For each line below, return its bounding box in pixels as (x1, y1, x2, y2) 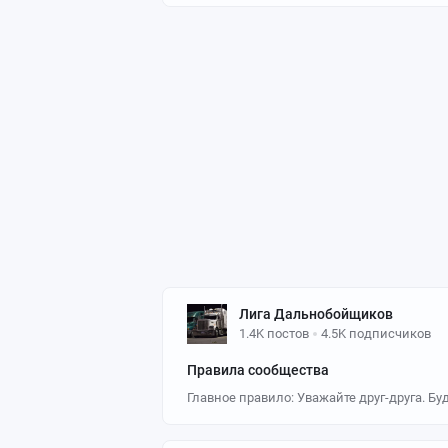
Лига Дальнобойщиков (239, 306, 393, 322)
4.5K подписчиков (321, 326, 431, 341)
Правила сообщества (187, 362, 329, 378)
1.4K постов (239, 326, 309, 341)
